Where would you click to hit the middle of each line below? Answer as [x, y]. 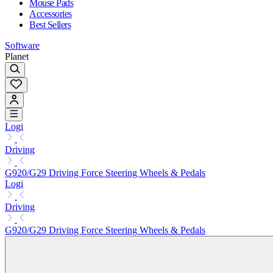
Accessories [51, 13]
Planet [17, 56]
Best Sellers [50, 24]
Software [22, 45]
